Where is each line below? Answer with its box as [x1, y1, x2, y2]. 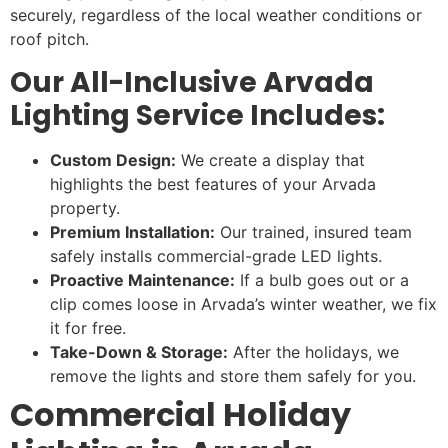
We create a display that [176, 149, 365, 170]
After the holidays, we [228, 341, 399, 362]
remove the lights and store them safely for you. [50, 365, 416, 386]
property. [50, 197, 120, 218]
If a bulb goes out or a [235, 269, 409, 290]
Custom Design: [50, 149, 176, 170]
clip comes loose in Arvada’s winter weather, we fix [50, 293, 437, 314]
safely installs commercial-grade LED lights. [50, 245, 382, 266]
